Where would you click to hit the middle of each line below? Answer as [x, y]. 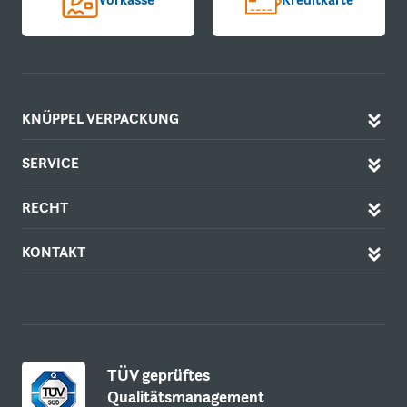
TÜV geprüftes [159, 374]
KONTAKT [54, 252]
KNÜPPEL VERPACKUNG [100, 118]
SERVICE [50, 163]
